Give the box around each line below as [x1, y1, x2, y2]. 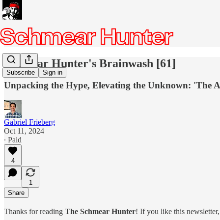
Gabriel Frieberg [4, 117, 55, 126]
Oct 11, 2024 [4, 126, 44, 135]
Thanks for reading [4, 207, 65, 216]
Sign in [43, 69, 62, 77]
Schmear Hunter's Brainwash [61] [4, 56, 176, 70]
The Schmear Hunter [65, 207, 136, 216]
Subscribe [6, 69, 35, 77]
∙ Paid [4, 135, 22, 144]
